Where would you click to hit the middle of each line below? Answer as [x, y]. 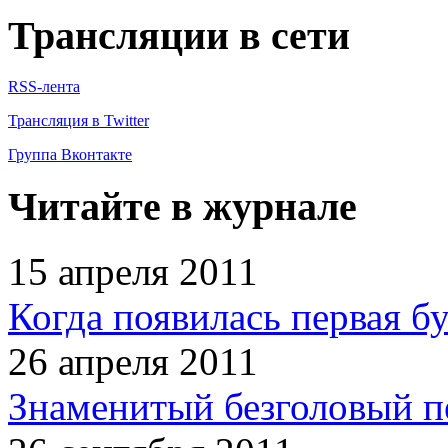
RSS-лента [44, 87]
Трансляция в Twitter [78, 121]
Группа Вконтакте [70, 155]
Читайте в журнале [182, 206]
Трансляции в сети [179, 36]
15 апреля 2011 [133, 271]
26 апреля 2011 [133, 361]
